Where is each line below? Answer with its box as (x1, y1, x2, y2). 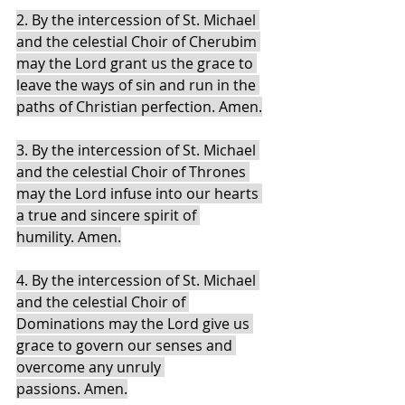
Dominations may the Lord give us (16, 313, 253, 334)
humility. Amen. (16, 226, 121, 247)
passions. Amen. (16, 378, 127, 399)
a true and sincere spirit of (16, 204, 200, 225)
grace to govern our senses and (16, 334, 236, 355)
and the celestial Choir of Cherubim (16, 31, 260, 52)
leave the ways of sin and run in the (16, 74, 259, 95)
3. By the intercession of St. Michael (16, 139, 259, 160)
